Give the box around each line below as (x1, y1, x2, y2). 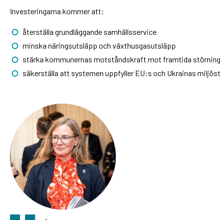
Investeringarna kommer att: (10, 6, 104, 16)
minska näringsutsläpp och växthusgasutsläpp (22, 40, 176, 50)
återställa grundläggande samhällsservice (22, 27, 157, 36)
